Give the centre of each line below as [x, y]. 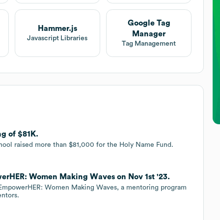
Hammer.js [57, 28]
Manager [149, 34]
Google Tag [149, 23]
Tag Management [149, 43]
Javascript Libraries [57, 38]
